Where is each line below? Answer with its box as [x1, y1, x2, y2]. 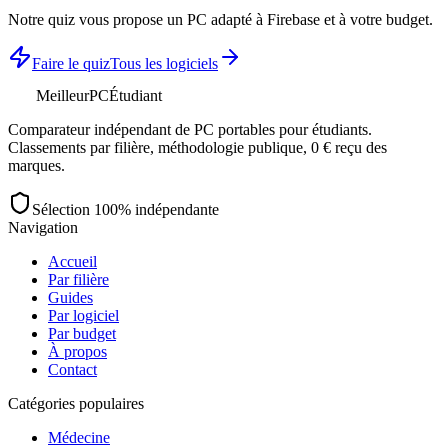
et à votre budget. [320, 10, 433, 28]
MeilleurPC [36, 86, 109, 104]
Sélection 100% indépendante [32, 200, 219, 218]
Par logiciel [48, 306, 119, 324]
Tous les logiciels [110, 54, 218, 72]
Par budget [48, 324, 116, 342]
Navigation [8, 218, 78, 236]
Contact [48, 360, 97, 378]
